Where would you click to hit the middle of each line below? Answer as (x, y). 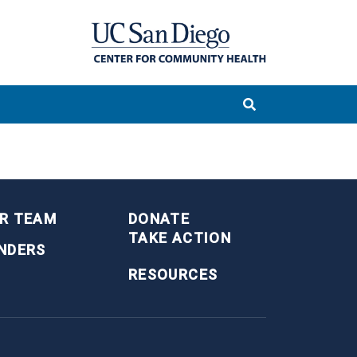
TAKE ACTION (180, 237)
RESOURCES (173, 274)
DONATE (159, 219)
